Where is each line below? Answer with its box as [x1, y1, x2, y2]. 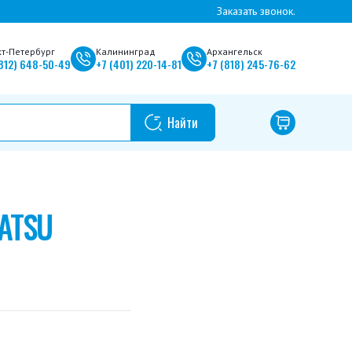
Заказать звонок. [217, 4, 295, 18]
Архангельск [207, 46, 262, 57]
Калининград [96, 46, 156, 57]
